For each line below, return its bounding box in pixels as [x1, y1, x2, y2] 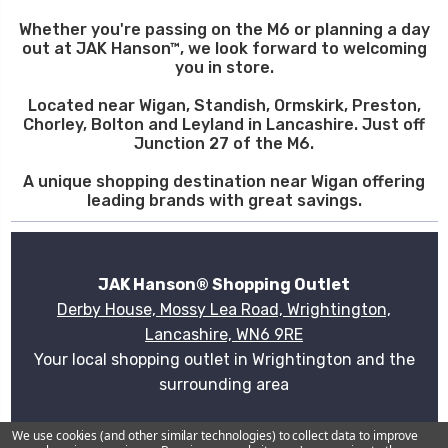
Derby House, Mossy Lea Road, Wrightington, [57, 299, 391, 319]
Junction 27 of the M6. [134, 133, 314, 153]
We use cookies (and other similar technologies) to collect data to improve [12, 427, 419, 444]
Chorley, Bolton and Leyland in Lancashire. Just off [23, 114, 425, 134]
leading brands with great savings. [86, 190, 362, 210]
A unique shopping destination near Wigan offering [23, 171, 425, 191]
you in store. [174, 57, 274, 77]
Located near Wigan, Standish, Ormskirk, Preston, [27, 95, 421, 115]
